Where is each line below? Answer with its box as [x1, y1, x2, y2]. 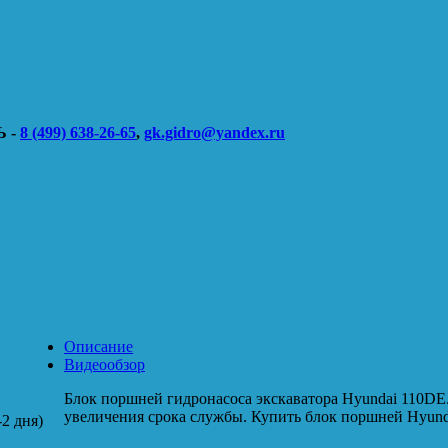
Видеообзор [64, 355, 145, 373]
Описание [64, 337, 133, 355]
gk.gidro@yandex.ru [144, 123, 285, 141]
